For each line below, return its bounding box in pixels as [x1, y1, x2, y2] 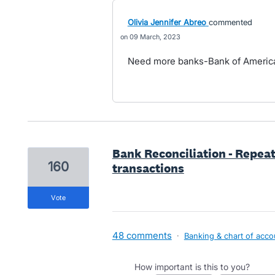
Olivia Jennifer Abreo [127, 17, 206, 27]
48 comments [112, 230, 172, 241]
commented [208, 17, 252, 27]
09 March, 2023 [129, 33, 180, 41]
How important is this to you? [134, 261, 250, 272]
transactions [112, 160, 184, 176]
